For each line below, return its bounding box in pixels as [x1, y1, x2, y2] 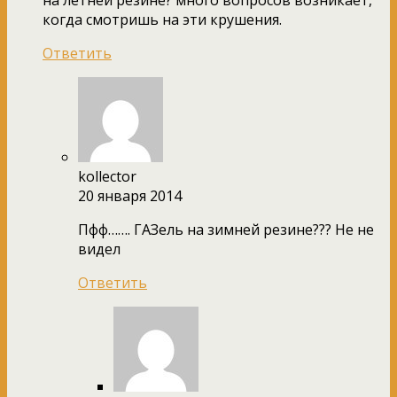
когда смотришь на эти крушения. [43, 9, 282, 29]
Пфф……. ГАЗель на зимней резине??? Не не [78, 219, 374, 239]
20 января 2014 [78, 185, 182, 206]
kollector [78, 166, 136, 186]
